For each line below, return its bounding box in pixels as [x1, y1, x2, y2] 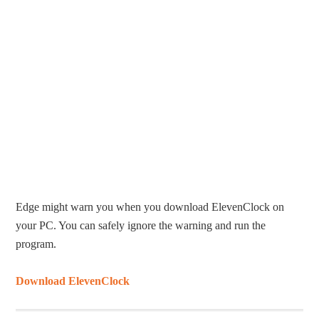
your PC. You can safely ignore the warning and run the [16, 219, 266, 232]
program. [16, 238, 57, 251]
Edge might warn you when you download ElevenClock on [16, 201, 285, 214]
